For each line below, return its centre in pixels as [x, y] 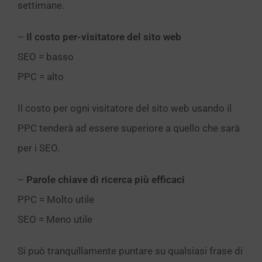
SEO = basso [46, 57]
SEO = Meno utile [55, 219]
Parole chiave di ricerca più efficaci [106, 180]
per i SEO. [39, 148]
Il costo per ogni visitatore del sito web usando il [125, 108]
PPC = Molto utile [56, 199]
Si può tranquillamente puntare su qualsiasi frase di [130, 251]
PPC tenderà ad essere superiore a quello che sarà [129, 128]
